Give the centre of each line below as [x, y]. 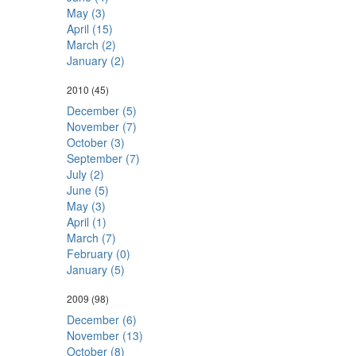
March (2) [91, 44]
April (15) [89, 29]
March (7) [91, 238]
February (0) [98, 253]
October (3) [95, 142]
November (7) [101, 126]
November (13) [104, 335]
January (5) [95, 269]
